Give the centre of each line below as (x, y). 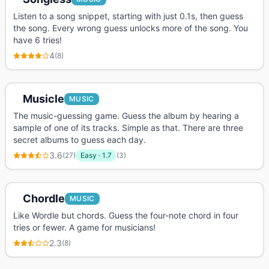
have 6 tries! (38, 40)
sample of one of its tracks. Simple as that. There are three (128, 128)
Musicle (44, 99)
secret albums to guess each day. (80, 140)
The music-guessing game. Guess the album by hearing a (126, 116)
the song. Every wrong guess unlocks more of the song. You (131, 28)
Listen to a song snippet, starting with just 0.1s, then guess (128, 16)
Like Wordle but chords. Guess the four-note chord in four (126, 215)
